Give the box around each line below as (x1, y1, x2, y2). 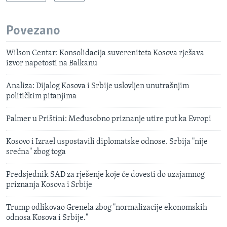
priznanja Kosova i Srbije (6, 181, 92, 190)
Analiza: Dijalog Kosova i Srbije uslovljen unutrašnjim (6, 82, 189, 91)
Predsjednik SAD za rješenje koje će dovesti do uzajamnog (6, 171, 205, 179)
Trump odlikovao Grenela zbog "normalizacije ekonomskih (6, 204, 207, 212)
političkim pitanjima (6, 92, 77, 101)
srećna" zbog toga (6, 148, 66, 157)
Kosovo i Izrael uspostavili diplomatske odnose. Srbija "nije (6, 138, 208, 146)
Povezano (6, 24, 60, 38)
